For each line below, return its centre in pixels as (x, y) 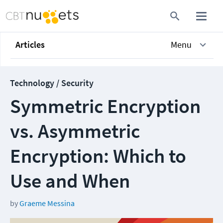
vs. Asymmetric (75, 131)
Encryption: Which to (98, 156)
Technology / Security (52, 83)
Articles (30, 45)
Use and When (70, 181)
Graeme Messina (47, 203)
